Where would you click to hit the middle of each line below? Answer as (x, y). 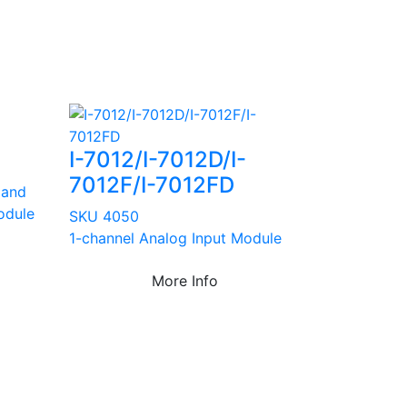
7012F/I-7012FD (152, 184)
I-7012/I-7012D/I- (158, 159)
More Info (185, 280)
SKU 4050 (104, 216)
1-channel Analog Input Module (175, 238)
